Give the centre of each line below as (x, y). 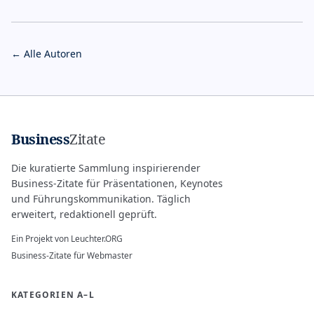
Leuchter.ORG (97, 239)
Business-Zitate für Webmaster (72, 255)
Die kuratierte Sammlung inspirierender (106, 168)
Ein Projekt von (40, 239)
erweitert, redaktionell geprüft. (84, 214)
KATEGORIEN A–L (53, 295)
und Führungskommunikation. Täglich (101, 199)
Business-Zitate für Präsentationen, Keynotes (117, 183)
